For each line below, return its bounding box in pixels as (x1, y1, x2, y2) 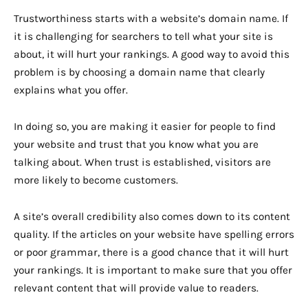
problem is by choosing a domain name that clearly (14, 65, 265, 78)
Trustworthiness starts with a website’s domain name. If (14, 12, 288, 25)
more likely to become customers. (14, 173, 178, 186)
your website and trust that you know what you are (14, 137, 258, 151)
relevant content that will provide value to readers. (14, 281, 258, 294)
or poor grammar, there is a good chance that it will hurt (14, 245, 289, 258)
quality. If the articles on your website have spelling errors (14, 228, 294, 241)
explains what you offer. (14, 83, 128, 96)
